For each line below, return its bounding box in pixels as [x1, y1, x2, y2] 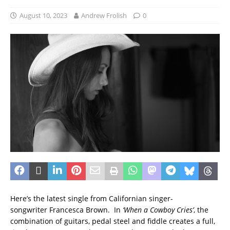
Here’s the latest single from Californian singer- [10, 193, 173, 203]
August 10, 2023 [20, 11, 67, 21]
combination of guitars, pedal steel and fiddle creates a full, [10, 216, 215, 226]
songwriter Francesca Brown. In [10, 204, 121, 215]
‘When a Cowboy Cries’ [121, 204, 194, 215]
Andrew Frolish [81, 11, 127, 21]
